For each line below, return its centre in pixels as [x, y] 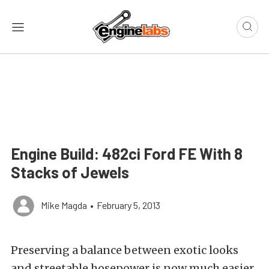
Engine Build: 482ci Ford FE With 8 [127, 154]
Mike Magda [64, 205]
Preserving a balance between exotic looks [125, 250]
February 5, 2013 [128, 205]
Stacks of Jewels [70, 172]
